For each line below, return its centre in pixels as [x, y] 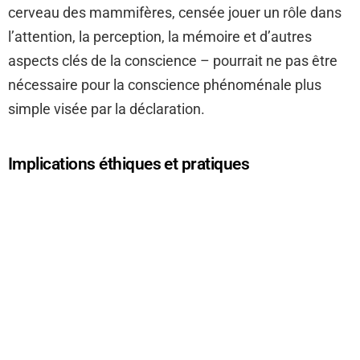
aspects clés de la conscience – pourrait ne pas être [173, 61]
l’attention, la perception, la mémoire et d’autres [160, 37]
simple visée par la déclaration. [106, 109]
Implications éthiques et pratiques [129, 164]
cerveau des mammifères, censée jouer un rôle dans [175, 13]
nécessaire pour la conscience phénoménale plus [165, 85]
